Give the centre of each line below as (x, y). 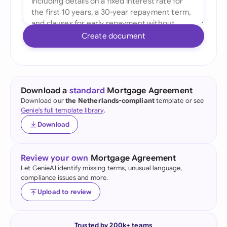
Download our (43, 101)
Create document (113, 36)
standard (87, 91)
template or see (179, 101)
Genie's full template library (62, 110)
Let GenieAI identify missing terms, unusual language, (102, 168)
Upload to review (65, 192)
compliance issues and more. (65, 178)
